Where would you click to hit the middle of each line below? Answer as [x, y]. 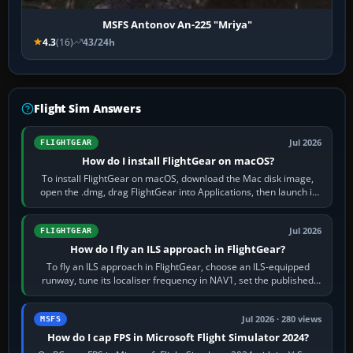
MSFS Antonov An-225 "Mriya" [177, 24]
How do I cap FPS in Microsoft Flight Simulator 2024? [178, 337]
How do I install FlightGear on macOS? [178, 160]
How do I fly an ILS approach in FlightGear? [178, 249]
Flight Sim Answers [87, 108]
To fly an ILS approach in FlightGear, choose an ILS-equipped [178, 266]
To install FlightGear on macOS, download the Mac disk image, [178, 178]
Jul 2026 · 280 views [282, 319]
